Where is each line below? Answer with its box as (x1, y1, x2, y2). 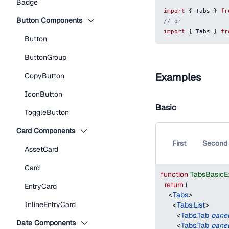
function (161, 170, 188, 179)
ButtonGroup (25, 53, 66, 62)
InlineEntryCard (25, 200, 76, 209)
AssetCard (25, 145, 58, 154)
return (165, 180, 184, 189)
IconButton (25, 89, 62, 99)
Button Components (16, 16, 82, 25)
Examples (155, 71, 201, 84)
